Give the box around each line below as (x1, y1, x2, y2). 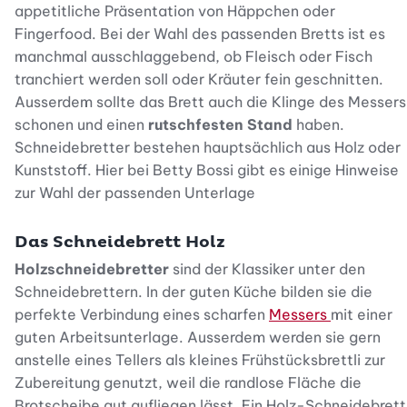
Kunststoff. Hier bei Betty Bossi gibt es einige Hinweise (15, 160, 399, 179)
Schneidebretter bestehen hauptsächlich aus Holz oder (15, 137, 401, 156)
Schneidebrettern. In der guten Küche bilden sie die (15, 282, 372, 301)
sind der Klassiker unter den (173, 259, 365, 278)
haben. (293, 114, 344, 134)
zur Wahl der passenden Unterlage (15, 183, 255, 202)
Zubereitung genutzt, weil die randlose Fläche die (15, 372, 362, 392)
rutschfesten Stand (148, 114, 293, 134)
